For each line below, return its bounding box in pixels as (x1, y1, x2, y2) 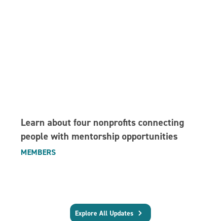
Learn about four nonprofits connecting (21, 116, 184, 129)
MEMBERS (21, 147, 56, 158)
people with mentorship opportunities (21, 130, 178, 143)
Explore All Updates (75, 209, 134, 218)
